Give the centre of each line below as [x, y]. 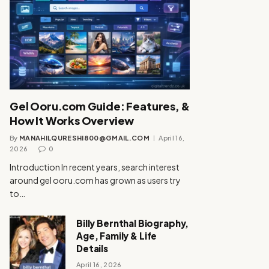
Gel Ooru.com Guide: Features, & [100, 106]
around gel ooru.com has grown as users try [95, 180]
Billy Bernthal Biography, [133, 223]
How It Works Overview [72, 120]
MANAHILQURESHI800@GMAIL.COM [84, 138]
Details [92, 248]
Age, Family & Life [117, 235]
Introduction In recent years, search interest [95, 167]
